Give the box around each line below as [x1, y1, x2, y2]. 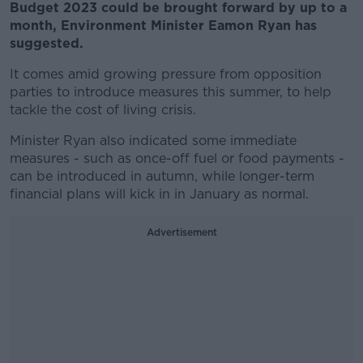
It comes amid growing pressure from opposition [10, 66, 322, 82]
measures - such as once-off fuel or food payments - [10, 151, 344, 166]
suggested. [10, 36, 83, 51]
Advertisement [146, 226, 217, 238]
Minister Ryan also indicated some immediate [10, 133, 297, 148]
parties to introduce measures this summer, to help [10, 84, 331, 100]
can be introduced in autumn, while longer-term [10, 169, 314, 184]
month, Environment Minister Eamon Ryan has [10, 18, 317, 33]
